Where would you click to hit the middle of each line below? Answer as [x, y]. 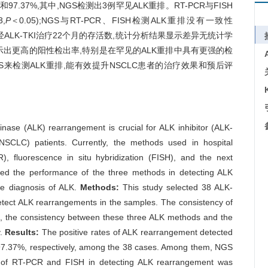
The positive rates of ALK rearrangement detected [136, 232]
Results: [22, 232]
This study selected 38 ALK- [176, 187]
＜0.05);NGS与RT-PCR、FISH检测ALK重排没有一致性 [122, 20]
